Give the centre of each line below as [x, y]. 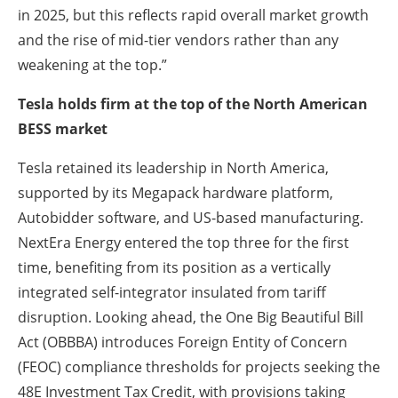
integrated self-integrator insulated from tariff [172, 293]
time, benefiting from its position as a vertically [174, 268]
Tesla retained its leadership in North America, [173, 168]
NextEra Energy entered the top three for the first [183, 243]
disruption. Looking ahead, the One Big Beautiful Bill [191, 318]
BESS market [64, 129]
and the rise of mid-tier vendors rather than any [178, 40]
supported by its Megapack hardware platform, [175, 193]
